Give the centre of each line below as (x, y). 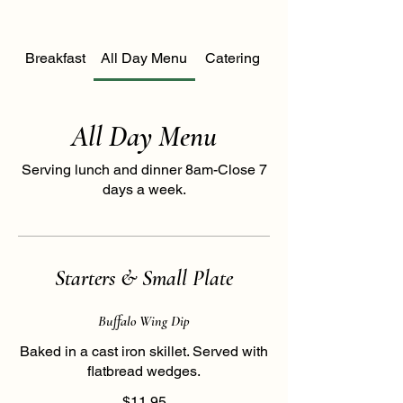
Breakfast (56, 58)
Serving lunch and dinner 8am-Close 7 (144, 170)
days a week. (144, 189)
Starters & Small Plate (144, 278)
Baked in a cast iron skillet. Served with (144, 351)
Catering (232, 58)
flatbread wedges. (144, 371)
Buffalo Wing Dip (144, 321)
